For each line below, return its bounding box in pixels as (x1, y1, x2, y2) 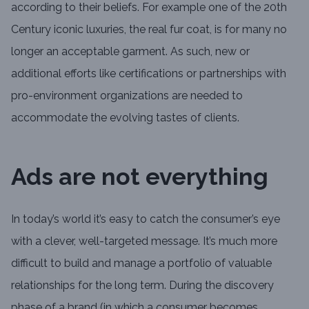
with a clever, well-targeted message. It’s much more (11, 235, 277, 248)
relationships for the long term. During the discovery (11, 279, 274, 292)
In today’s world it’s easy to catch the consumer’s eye (11, 212, 280, 226)
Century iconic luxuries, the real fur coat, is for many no (11, 23, 287, 36)
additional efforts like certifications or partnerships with (11, 67, 286, 80)
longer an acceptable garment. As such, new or (11, 45, 250, 58)
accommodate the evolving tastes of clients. (11, 111, 239, 124)
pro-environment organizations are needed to (11, 89, 243, 102)
